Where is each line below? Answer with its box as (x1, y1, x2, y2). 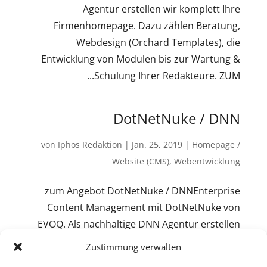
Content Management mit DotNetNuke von (47, 201, 241, 214)
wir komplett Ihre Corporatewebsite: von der (41, 234, 241, 247)
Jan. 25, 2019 (132, 139, 183, 150)
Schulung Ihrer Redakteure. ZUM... (94, 69, 241, 82)
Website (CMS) (112, 156, 170, 167)
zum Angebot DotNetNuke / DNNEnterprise (45, 184, 241, 197)
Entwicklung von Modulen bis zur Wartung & (41, 52, 241, 66)
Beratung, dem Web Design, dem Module (56, 251, 241, 264)
